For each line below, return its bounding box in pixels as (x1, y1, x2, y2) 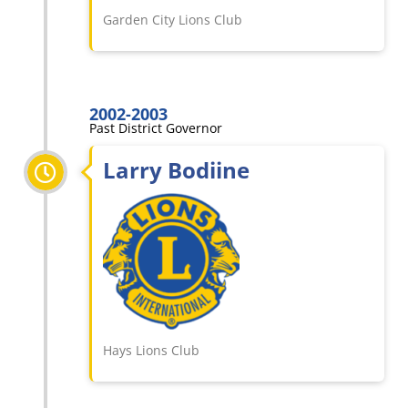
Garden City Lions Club (103, 11, 242, 29)
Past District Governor (89, 119, 222, 138)
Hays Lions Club (103, 342, 199, 360)
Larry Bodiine (103, 155, 250, 186)
